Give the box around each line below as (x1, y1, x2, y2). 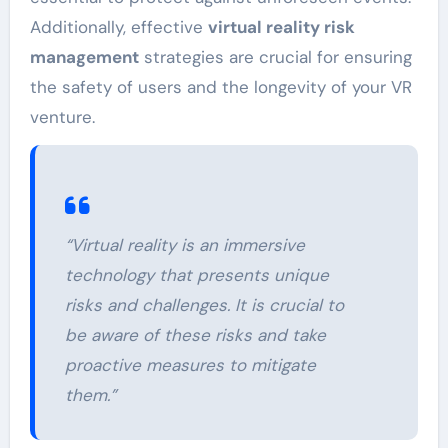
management (29, 45, 139, 68)
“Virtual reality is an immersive (64, 233, 305, 256)
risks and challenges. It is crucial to (64, 293, 344, 316)
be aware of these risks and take (64, 323, 326, 346)
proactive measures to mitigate (64, 353, 316, 376)
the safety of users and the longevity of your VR (29, 75, 412, 98)
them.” (64, 383, 116, 406)
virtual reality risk (207, 15, 355, 38)
